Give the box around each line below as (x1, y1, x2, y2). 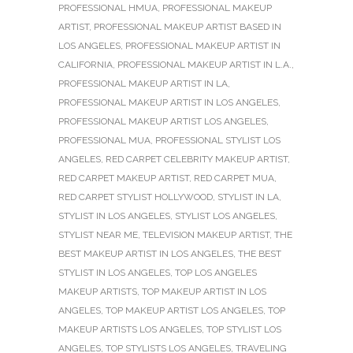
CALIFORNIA (58, 58, 113, 70)
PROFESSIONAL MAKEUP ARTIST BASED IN (94, 20, 281, 32)
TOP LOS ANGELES (175, 266, 257, 278)
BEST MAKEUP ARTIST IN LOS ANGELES (58, 247, 233, 259)
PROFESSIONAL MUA (58, 134, 150, 146)
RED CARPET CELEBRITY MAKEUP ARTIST (106, 153, 288, 165)
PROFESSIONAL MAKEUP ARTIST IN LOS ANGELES (58, 96, 278, 108)
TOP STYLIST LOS (206, 323, 281, 335)
